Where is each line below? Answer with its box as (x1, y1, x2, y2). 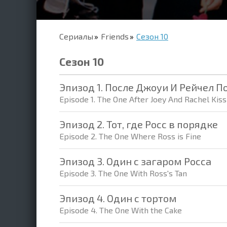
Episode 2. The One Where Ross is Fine (59, 131, 201, 141)
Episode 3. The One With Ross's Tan (59, 168, 187, 178)
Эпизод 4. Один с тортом (59, 192, 177, 204)
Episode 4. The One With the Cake (59, 205, 182, 215)
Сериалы (59, 31, 93, 41)
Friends (101, 31, 129, 41)
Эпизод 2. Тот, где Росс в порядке (59, 118, 218, 130)
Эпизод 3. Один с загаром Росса (59, 155, 211, 167)
